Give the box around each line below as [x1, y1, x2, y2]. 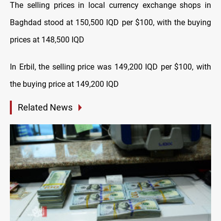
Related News [18, 102, 73, 113]
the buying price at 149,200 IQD [10, 79, 119, 89]
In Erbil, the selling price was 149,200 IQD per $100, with [10, 62, 211, 72]
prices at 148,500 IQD [10, 35, 84, 45]
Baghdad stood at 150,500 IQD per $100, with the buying [10, 18, 211, 28]
